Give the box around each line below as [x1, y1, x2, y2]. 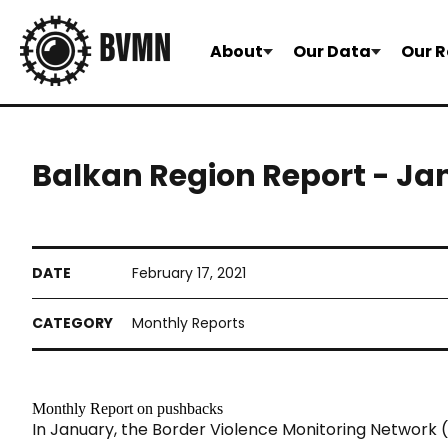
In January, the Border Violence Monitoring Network [32, 418, 437, 441]
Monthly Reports [132, 313, 245, 333]
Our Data [293, 40, 371, 63]
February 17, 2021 [132, 263, 246, 283]
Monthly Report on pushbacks [32, 400, 223, 417]
